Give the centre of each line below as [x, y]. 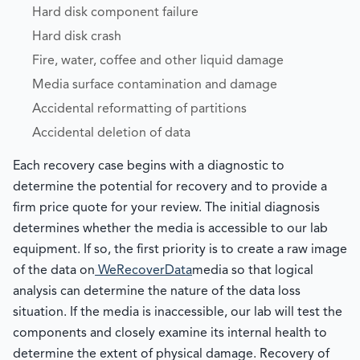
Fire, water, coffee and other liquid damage [158, 61]
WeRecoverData [143, 271]
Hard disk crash [77, 37]
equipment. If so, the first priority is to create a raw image [180, 250]
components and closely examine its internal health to [170, 333]
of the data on [54, 271]
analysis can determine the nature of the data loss [157, 292]
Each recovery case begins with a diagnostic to [149, 166]
